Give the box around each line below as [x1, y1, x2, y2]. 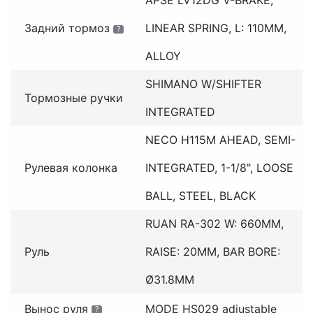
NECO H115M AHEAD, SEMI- [145, 132, 296, 147]
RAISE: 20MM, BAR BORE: [145, 244, 280, 259]
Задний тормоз [24, 20, 110, 35]
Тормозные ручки [24, 90, 123, 105]
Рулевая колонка [24, 160, 117, 175]
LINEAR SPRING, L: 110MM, [145, 20, 286, 35]
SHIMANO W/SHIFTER [145, 76, 261, 91]
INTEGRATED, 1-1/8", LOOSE [145, 160, 293, 175]
